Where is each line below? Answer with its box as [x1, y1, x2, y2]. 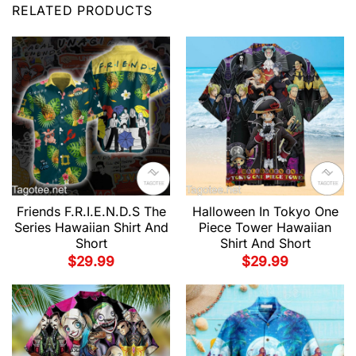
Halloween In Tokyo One [192, 203, 339, 220]
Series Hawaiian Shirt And [14, 219, 168, 236]
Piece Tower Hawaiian [199, 219, 331, 236]
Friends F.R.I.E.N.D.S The [16, 203, 166, 220]
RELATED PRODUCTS [12, 2, 153, 19]
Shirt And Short [219, 235, 311, 252]
